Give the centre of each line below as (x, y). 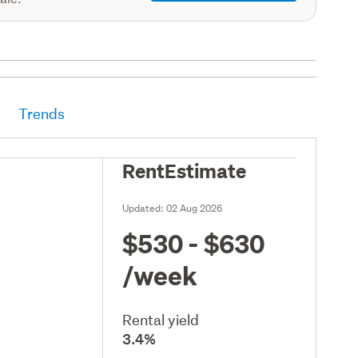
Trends (42, 113)
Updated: (145, 208)
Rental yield (161, 320)
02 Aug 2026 (195, 208)
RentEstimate (185, 170)
